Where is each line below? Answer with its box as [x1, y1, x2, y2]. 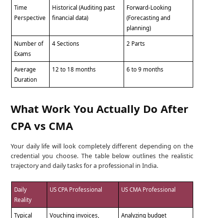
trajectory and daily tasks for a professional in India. [11, 161, 159, 170]
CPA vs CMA [11, 118, 73, 133]
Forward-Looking [127, 3, 172, 11]
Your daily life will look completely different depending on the [11, 142, 193, 151]
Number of [14, 39, 44, 47]
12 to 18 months [52, 65, 96, 73]
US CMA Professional [121, 186, 176, 194]
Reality [14, 196, 32, 204]
